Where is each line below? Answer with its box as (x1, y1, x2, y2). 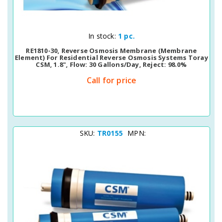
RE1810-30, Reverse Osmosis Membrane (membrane (26, 46, 197, 55)
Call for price (86, 75, 137, 86)
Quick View (78, 30, 111, 39)
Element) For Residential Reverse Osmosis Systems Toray (15, 53, 208, 62)
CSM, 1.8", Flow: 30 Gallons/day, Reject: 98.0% (36, 60, 187, 69)
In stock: (88, 31, 118, 41)
